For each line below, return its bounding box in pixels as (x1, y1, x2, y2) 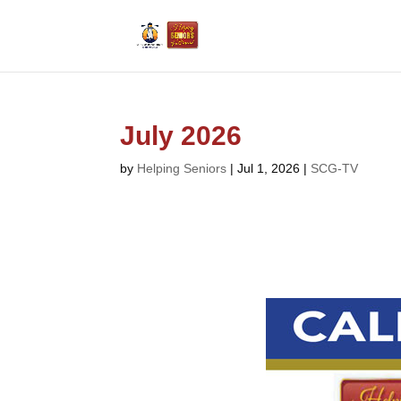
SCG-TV (311, 161, 359, 175)
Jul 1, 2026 (237, 161, 301, 175)
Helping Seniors (137, 161, 227, 175)
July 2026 (120, 121, 243, 150)
